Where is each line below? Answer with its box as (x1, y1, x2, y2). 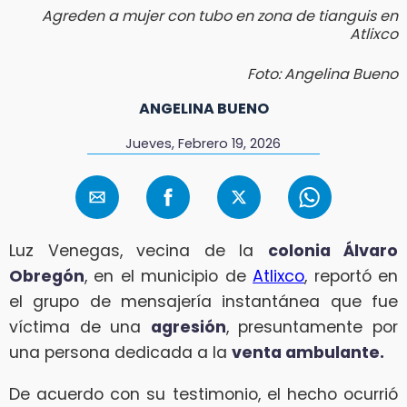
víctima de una (9, 316, 151, 339)
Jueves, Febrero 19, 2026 (125, 134, 282, 153)
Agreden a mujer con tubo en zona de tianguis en (42, 5, 398, 26)
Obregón (9, 265, 84, 288)
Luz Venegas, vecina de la (9, 240, 268, 263)
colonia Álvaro (267, 240, 398, 263)
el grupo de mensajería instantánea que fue (9, 291, 398, 313)
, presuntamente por (225, 316, 399, 339)
